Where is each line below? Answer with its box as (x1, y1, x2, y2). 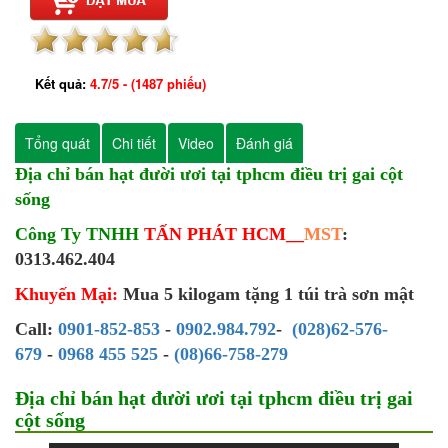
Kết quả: (35, 74, 90, 94)
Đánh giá (236, 133, 293, 154)
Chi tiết (112, 133, 156, 154)
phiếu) (163, 74, 206, 94)
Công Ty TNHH (15, 224, 144, 245)
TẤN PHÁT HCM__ (144, 224, 304, 245)
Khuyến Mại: (15, 284, 123, 305)
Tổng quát (25, 133, 90, 154)
